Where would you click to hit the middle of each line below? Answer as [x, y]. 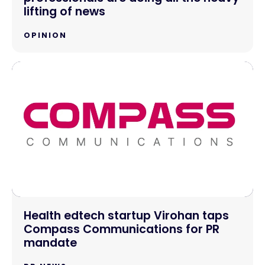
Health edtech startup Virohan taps [126, 216]
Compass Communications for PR [122, 230]
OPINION [45, 35]
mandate [50, 243]
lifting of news [64, 11]
